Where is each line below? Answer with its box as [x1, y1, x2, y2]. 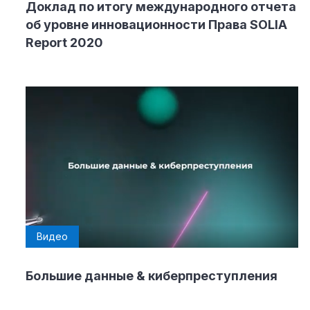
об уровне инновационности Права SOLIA [26, 17, 287, 32]
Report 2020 [26, 35, 103, 50]
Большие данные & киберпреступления [26, 268, 277, 283]
